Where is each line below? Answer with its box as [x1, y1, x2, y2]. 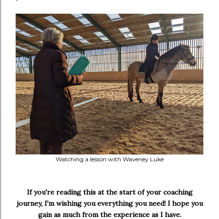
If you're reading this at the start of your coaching [26, 188, 193, 197]
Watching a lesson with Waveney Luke [55, 155, 164, 163]
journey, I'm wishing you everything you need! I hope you [16, 199, 203, 208]
